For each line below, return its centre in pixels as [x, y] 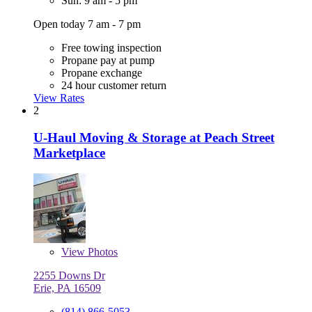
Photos [101, 252]
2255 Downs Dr [69, 276]
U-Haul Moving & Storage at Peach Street [154, 137]
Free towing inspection [111, 48]
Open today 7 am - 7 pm [87, 24]
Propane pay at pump [108, 61]
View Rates [59, 98]
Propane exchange [102, 73]
